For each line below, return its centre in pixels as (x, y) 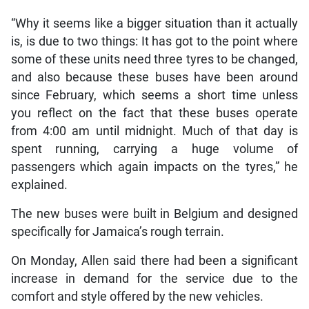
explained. (39, 185)
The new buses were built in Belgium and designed (154, 213)
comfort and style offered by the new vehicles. (137, 296)
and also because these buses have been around (154, 77)
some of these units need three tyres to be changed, (154, 59)
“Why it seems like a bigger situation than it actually (154, 23)
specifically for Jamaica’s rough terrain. (117, 231)
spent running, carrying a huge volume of (154, 149)
